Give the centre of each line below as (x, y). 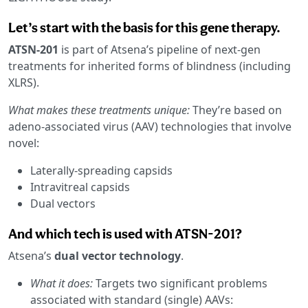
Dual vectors (63, 203)
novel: (24, 143)
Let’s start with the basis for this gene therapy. (144, 27)
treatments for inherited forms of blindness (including (150, 66)
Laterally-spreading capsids (101, 170)
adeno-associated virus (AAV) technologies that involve (150, 126)
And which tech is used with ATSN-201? (125, 233)
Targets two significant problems (181, 283)
